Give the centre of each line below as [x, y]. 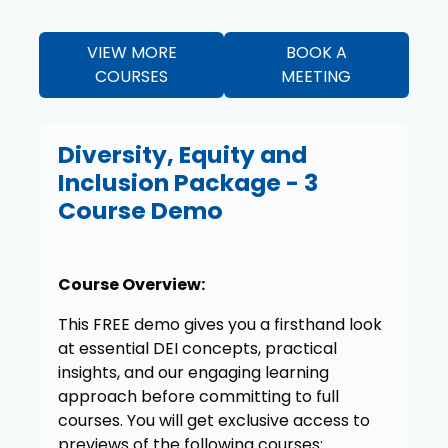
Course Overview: [131, 284]
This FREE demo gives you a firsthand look [219, 324]
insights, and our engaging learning [193, 372]
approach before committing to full [198, 396]
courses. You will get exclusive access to [213, 420]
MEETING [316, 77]
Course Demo [140, 210]
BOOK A [316, 53]
